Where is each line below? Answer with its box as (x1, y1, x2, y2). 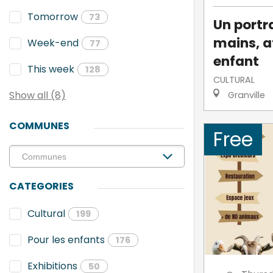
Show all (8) (9, 88, 66, 102)
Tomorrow (27, 10, 78, 24)
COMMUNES (9, 119, 69, 133)
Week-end (27, 36, 79, 50)
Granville (225, 88, 265, 101)
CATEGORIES (9, 179, 74, 193)
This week (27, 62, 74, 76)
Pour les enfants (27, 233, 105, 247)
